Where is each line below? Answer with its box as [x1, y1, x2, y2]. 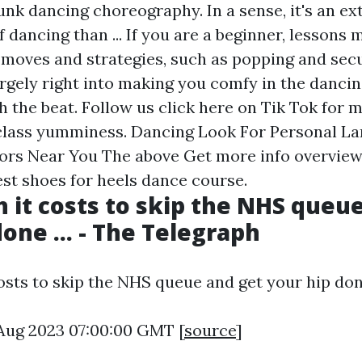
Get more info [183, 145, 290, 166]
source [184, 319, 236, 340]
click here [158, 96, 234, 117]
